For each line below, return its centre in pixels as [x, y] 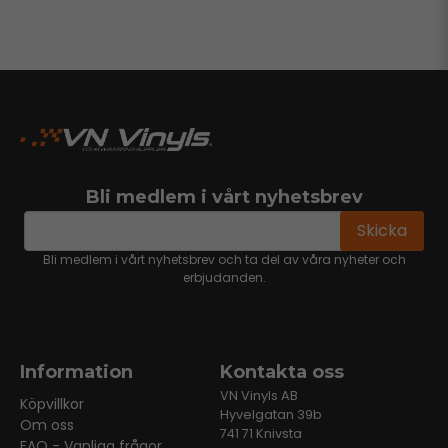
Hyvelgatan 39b [270, 414]
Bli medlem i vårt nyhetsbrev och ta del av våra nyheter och [224, 259]
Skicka [382, 230]
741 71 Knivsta [260, 433]
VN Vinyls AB [258, 395]
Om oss [47, 425]
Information [76, 372]
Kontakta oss [281, 372]
